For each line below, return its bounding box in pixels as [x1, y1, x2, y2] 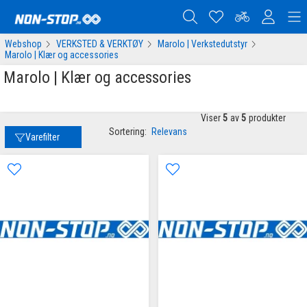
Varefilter [25, 131, 60, 143]
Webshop [5, 38, 42, 49]
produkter [248, 112, 286, 124]
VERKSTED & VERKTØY [56, 38, 143, 49]
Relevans [151, 125, 188, 137]
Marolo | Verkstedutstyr [157, 38, 247, 49]
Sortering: [109, 125, 147, 137]
